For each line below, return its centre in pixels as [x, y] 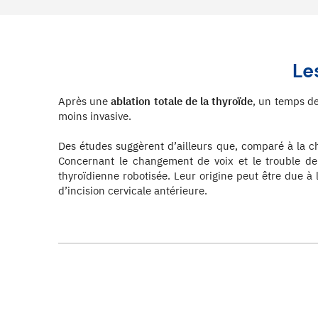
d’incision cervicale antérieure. [133, 190]
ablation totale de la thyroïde [182, 101]
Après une [85, 101]
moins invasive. [95, 116]
